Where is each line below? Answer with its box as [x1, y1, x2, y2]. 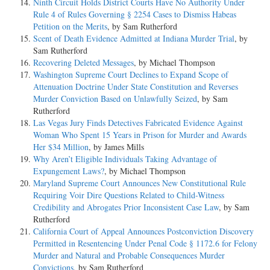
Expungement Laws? [33, 165, 104, 177]
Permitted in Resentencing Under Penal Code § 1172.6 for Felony [33, 237, 257, 249]
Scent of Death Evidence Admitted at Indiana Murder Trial [33, 32, 234, 44]
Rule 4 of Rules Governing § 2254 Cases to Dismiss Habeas [33, 8, 236, 20]
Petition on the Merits [33, 20, 107, 32]
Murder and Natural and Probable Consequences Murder [33, 249, 225, 261]
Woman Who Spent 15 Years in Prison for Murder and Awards [33, 128, 246, 140]
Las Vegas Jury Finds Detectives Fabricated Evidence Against [33, 116, 243, 128]
